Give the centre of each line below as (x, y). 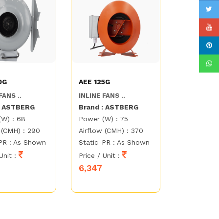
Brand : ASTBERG (109, 107)
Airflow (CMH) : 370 (111, 131)
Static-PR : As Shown (114, 142)
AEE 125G (95, 82)
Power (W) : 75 (104, 119)
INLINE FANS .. (102, 96)
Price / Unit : (101, 156)
